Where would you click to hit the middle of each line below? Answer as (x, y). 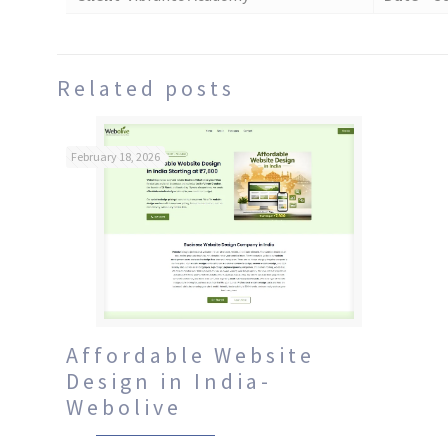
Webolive (124, 407)
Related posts (146, 88)
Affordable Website (191, 355)
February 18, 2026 (116, 156)
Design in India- (169, 381)
